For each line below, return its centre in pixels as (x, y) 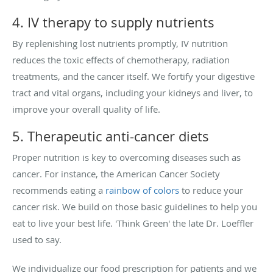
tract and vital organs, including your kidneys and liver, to (133, 92)
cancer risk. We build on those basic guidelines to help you (135, 206)
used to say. (37, 239)
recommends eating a (59, 190)
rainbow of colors (142, 190)
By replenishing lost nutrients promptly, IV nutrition (120, 43)
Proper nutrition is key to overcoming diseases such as (126, 157)
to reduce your (211, 190)
